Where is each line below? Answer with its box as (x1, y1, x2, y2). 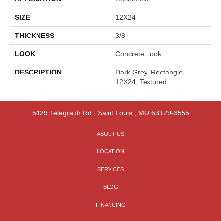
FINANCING (95, 201, 126, 208)
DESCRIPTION (15, 68, 62, 76)
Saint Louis (97, 109, 132, 117)
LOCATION (97, 148, 124, 154)
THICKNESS (15, 31, 54, 39)
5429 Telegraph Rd (32, 109, 92, 117)
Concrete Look (115, 49, 161, 58)
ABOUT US (97, 130, 124, 137)
